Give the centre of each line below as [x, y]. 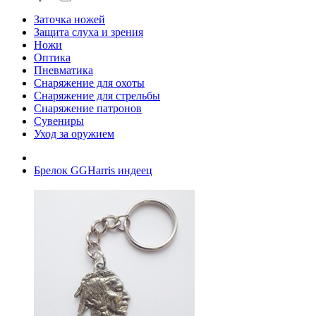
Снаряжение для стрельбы [97, 96]
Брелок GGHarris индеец [93, 170]
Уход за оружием [74, 134]
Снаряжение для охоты [89, 83]
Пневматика [63, 70]
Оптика [52, 57]
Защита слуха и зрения [89, 32]
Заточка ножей [69, 19]
